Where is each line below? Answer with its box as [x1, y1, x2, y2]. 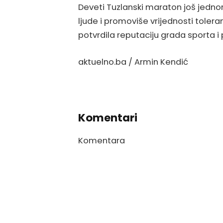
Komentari [78, 110, 137, 125]
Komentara [78, 134, 125, 146]
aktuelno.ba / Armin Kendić [78, 56, 188, 68]
